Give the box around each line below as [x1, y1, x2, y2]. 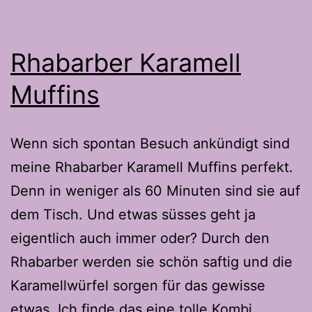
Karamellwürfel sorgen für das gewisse [10, 276, 265, 294]
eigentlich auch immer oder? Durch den [10, 229, 270, 247]
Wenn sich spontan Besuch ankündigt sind [10, 134, 290, 152]
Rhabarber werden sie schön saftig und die [10, 253, 292, 270]
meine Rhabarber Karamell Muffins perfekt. [10, 158, 293, 175]
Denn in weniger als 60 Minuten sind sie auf [10, 182, 300, 199]
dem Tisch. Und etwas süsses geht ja [10, 205, 256, 223]
